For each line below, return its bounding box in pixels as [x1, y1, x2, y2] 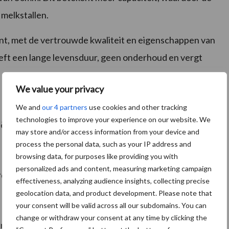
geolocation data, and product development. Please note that [16, 189, 212, 197]
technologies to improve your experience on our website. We [16, 115, 211, 124]
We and [16, 103, 42, 111]
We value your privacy [16, 83, 104, 95]
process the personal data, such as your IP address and [16, 140, 191, 148]
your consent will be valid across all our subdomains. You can [16, 201, 207, 210]
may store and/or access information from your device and [16, 127, 199, 136]
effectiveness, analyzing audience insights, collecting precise [16, 176, 210, 185]
